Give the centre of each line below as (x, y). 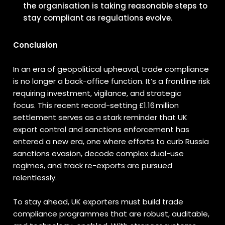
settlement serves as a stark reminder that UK (100, 117)
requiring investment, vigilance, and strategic (97, 93)
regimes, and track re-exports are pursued (93, 165)
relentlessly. (37, 178)
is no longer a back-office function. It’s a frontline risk (112, 81)
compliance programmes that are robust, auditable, (111, 214)
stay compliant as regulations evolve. (100, 18)
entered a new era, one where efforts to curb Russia (111, 141)
